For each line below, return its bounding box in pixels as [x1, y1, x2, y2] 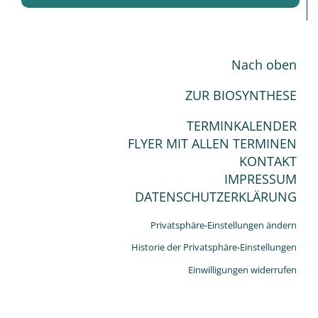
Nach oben [231, 55, 297, 73]
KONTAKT [239, 152, 297, 170]
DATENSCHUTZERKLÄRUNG [135, 187, 297, 205]
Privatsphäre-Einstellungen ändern [150, 218, 297, 231]
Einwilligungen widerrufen [188, 263, 297, 276]
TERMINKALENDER [187, 116, 297, 134]
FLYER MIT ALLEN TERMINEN [128, 134, 297, 152]
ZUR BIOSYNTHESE [185, 86, 297, 104]
